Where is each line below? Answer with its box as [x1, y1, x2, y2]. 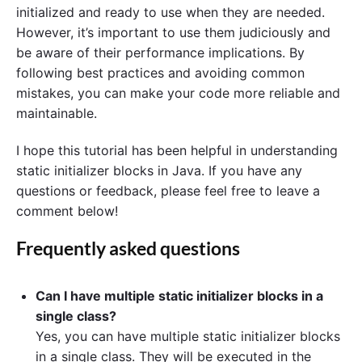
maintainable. [16, 105, 97, 122]
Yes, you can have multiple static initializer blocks [36, 327, 340, 344]
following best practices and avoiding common [16, 65, 305, 82]
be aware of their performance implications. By [16, 44, 305, 61]
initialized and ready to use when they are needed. [16, 4, 325, 21]
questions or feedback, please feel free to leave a [16, 183, 320, 200]
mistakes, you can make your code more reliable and [16, 85, 340, 102]
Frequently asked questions [16, 237, 240, 259]
